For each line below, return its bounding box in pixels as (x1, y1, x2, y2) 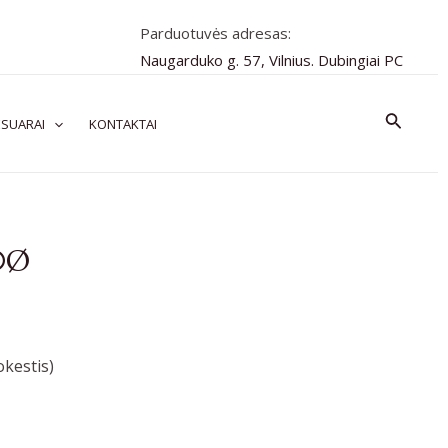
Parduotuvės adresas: (140, 23, 291, 43)
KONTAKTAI (88, 114, 157, 133)
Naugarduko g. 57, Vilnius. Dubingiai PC (140, 50, 403, 70)
